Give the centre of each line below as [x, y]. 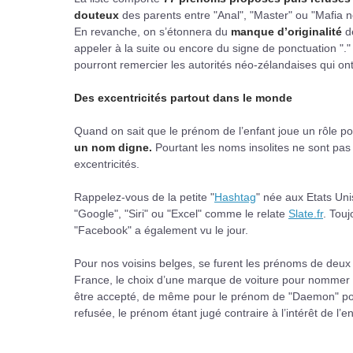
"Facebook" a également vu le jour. [164, 230]
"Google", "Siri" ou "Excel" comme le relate [181, 213]
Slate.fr [306, 213]
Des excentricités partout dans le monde [183, 97]
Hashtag [235, 197]
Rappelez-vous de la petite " [144, 197]
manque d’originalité [288, 31]
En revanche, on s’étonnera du [152, 31]
